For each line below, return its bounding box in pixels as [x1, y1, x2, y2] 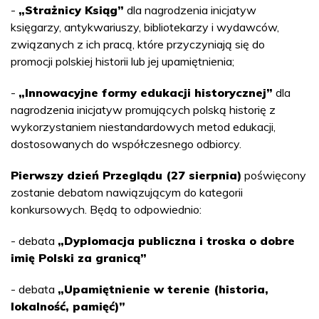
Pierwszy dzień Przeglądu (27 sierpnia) [11, 168, 241, 183]
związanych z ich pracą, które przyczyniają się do [11, 37, 265, 52]
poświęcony [241, 168, 306, 183]
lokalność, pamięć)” [11, 299, 125, 314]
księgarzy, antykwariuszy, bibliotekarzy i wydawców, [11, 20, 279, 35]
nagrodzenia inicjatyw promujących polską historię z [11, 103, 276, 117]
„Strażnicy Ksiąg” [19, 3, 124, 18]
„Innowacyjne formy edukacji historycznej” [19, 85, 273, 100]
